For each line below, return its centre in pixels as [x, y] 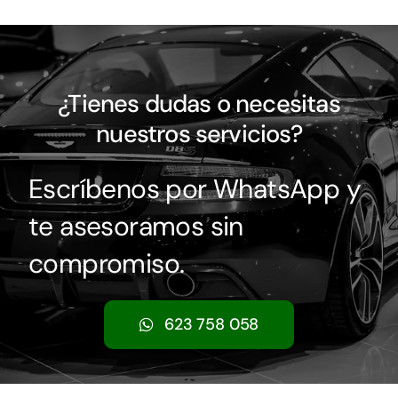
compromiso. [106, 263]
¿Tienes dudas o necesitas [199, 103]
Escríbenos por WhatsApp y [194, 188]
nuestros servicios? [199, 133]
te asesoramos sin [135, 226]
